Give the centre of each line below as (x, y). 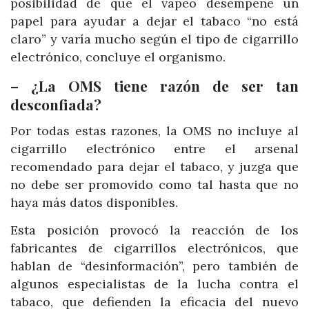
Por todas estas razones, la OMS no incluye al (154, 131)
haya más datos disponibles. (94, 203)
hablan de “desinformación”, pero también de (154, 266)
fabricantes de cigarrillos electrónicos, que (154, 248)
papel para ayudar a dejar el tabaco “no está (154, 21)
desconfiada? (56, 104)
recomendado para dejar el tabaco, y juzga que (154, 167)
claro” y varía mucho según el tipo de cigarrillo (154, 39)
